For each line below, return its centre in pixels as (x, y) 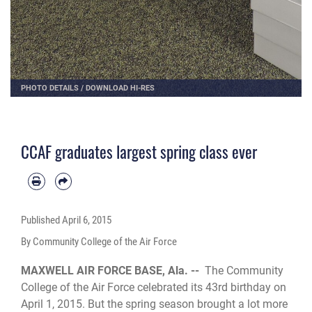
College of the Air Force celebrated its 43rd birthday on (154, 288)
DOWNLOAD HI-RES (120, 88)
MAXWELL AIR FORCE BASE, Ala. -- (113, 271)
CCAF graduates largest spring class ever (139, 151)
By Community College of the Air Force (99, 241)
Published (41, 220)
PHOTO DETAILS (50, 88)
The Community (244, 271)
